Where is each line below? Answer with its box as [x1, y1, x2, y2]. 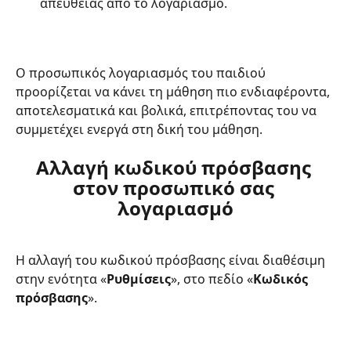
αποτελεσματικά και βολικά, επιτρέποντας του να [16, 101, 320, 119]
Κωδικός [253, 270, 311, 288]
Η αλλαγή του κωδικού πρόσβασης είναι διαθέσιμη [16, 251, 328, 270]
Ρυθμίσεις [107, 270, 171, 288]
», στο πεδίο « [171, 270, 253, 288]
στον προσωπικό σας [72, 175, 279, 201]
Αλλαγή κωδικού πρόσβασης [35, 154, 316, 181]
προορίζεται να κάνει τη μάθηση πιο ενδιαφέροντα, [16, 82, 333, 100]
